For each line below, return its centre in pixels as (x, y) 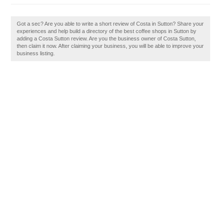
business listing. (36, 53)
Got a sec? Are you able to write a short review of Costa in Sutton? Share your (110, 24)
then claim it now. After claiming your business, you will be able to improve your (110, 46)
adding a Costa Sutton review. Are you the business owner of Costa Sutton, (107, 38)
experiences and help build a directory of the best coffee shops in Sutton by (107, 31)
